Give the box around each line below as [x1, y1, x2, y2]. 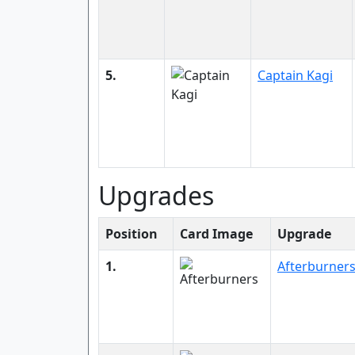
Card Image [180, 225, 253, 242]
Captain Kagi [258, 67, 333, 84]
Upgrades [98, 178, 214, 212]
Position [105, 225, 158, 242]
